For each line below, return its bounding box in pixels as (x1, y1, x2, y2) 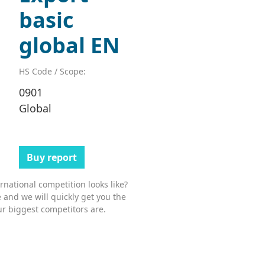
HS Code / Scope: (18, 65, 86, 77)
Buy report (26, 150, 77, 164)
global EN (18, 30, 119, 60)
